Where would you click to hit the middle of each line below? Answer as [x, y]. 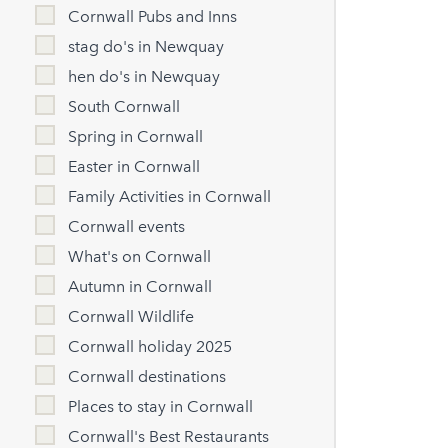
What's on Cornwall [140, 257]
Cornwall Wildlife [131, 317]
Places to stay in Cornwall [161, 407]
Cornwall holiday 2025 [150, 347]
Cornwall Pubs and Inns [153, 17]
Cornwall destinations [147, 377]
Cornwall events [127, 227]
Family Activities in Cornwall [170, 197]
